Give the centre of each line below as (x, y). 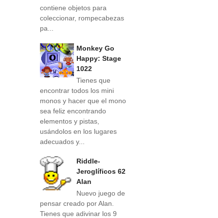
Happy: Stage (99, 58)
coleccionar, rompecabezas (82, 18)
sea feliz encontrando (73, 111)
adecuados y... (62, 141)
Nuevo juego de (101, 193)
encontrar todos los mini (77, 90)
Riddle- (88, 161)
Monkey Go (95, 48)
